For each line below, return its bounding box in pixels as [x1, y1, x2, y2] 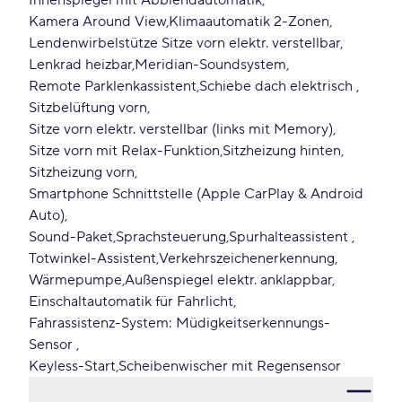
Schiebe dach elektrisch [199, 77, 356, 95]
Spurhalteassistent [229, 228, 352, 246]
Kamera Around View [29, 13, 166, 31]
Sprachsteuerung [116, 228, 226, 246]
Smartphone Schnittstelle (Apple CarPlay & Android [29, 185, 363, 203]
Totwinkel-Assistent [29, 249, 156, 267]
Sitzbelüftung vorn [29, 99, 147, 117]
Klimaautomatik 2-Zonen [169, 13, 329, 31]
